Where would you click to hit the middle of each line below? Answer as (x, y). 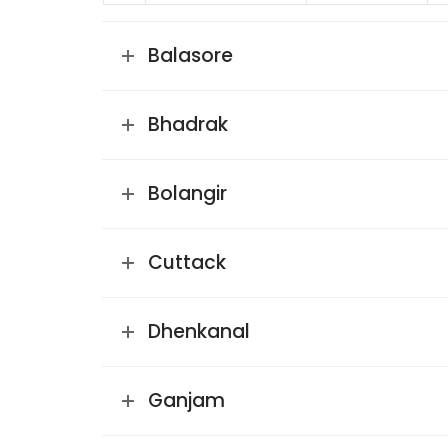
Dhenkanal (199, 331)
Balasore (190, 55)
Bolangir (187, 193)
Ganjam (186, 400)
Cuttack (187, 262)
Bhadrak (188, 124)
